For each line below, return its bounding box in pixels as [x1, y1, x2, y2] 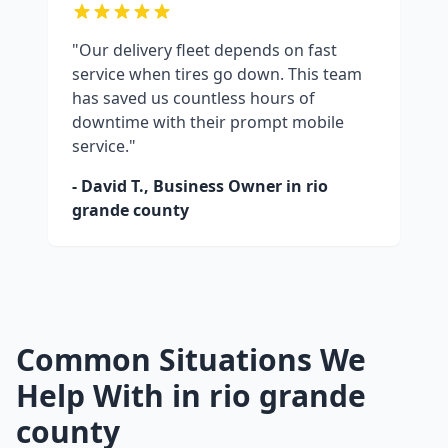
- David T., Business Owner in [72, 175, 306, 198]
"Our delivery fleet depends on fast [72, 39, 337, 62]
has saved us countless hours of [72, 87, 315, 110]
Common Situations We [16, 339, 366, 381]
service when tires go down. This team [72, 63, 362, 86]
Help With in [16, 375, 209, 417]
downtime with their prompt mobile [72, 111, 344, 134]
